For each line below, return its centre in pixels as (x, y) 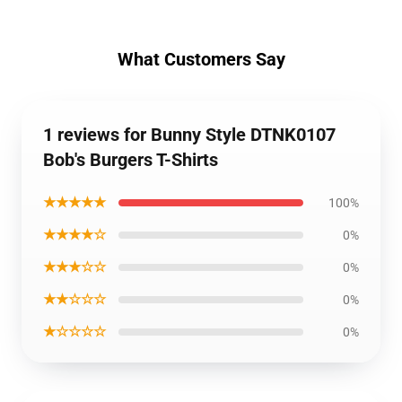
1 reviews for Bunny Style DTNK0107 (189, 135)
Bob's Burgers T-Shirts (131, 160)
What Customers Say (201, 59)
